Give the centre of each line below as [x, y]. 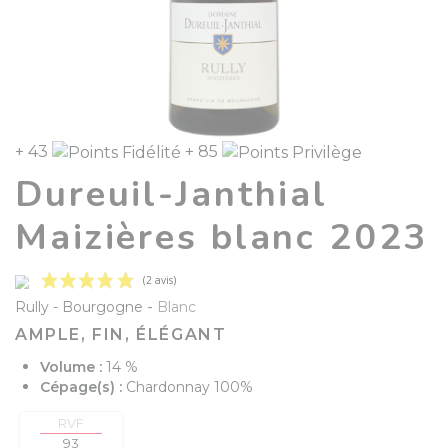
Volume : [73, 366]
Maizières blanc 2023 [222, 238]
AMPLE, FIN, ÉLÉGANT [121, 334]
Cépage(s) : [83, 386]
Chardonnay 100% [189, 386]
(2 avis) [188, 408]
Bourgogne [102, 306]
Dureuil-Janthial [172, 195]
